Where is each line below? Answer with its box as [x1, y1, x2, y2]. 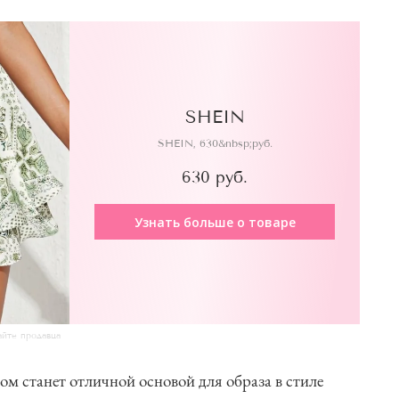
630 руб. [182, 167, 248, 187]
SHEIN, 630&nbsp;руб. [157, 136, 273, 150]
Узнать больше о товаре [134, 213, 296, 231]
